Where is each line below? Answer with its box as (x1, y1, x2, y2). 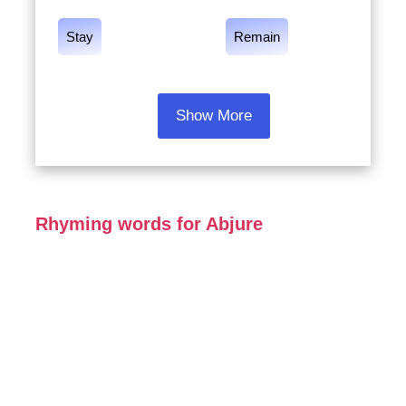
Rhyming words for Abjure (34, 214, 263, 234)
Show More (176, 107, 252, 124)
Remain (234, 29, 280, 44)
